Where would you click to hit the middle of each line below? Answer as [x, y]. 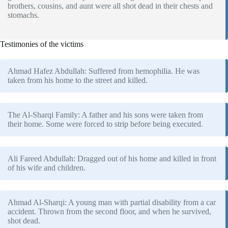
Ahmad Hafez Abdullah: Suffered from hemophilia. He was [104, 71]
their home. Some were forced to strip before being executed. [105, 124]
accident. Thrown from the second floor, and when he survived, [109, 211]
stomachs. [23, 15]
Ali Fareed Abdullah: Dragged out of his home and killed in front [112, 158]
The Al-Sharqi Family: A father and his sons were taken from [105, 115]
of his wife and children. [47, 167]
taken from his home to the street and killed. [78, 80]
